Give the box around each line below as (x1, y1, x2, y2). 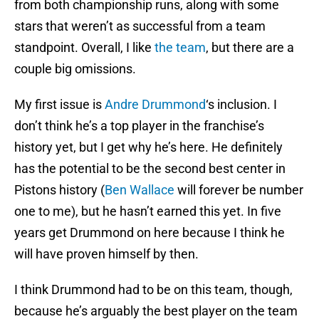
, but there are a (206, 40, 294, 56)
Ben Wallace (105, 182, 174, 198)
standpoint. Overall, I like (14, 40, 155, 56)
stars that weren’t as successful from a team (14, 19, 266, 34)
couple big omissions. (14, 61, 136, 77)
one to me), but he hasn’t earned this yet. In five (14, 204, 281, 219)
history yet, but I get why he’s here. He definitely (14, 140, 283, 155)
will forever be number (174, 182, 303, 198)
